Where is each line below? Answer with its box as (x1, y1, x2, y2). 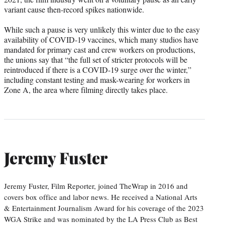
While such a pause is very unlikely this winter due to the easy (4, 24, 200, 35)
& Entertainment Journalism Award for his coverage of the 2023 (4, 202, 204, 213)
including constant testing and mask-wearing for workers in (4, 74, 190, 85)
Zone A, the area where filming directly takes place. (4, 84, 168, 95)
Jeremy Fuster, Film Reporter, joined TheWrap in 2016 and (4, 180, 188, 191)
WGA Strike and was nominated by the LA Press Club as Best (4, 213, 197, 224)
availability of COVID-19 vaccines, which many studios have (4, 34, 198, 45)
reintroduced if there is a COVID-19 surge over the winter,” (4, 64, 191, 75)
